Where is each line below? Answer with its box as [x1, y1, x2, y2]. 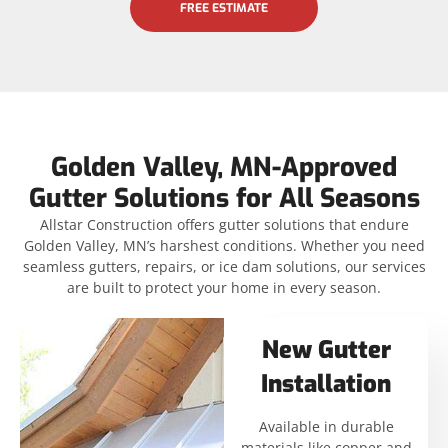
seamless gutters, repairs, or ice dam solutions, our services [22, 257, 426, 277]
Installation [261, 368, 391, 401]
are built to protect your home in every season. [67, 278, 381, 298]
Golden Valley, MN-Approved [51, 150, 397, 186]
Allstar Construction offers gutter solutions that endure [39, 215, 409, 235]
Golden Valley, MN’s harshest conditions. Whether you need [23, 236, 425, 256]
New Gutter [261, 334, 391, 367]
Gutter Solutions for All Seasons [28, 181, 420, 217]
